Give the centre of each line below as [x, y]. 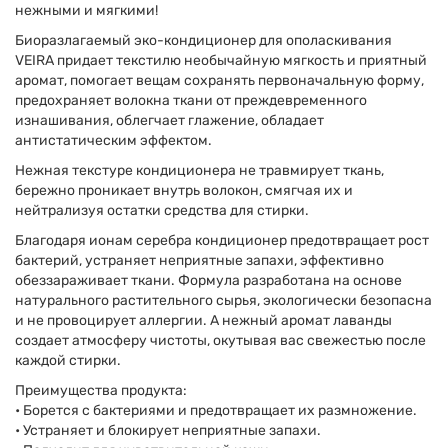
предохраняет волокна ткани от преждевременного [191, 100]
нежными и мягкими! [86, 10]
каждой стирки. [68, 360]
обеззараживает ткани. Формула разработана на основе [208, 280]
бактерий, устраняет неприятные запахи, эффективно [199, 260]
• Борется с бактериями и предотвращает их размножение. [216, 410]
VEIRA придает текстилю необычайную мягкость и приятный [221, 60]
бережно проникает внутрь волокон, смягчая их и [184, 190]
